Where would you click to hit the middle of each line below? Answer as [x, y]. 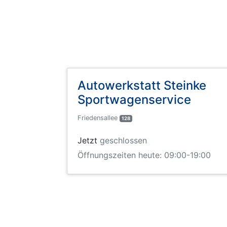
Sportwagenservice [134, 100]
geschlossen [123, 140]
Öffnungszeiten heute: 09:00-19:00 [144, 155]
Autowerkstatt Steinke [142, 86]
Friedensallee [99, 118]
